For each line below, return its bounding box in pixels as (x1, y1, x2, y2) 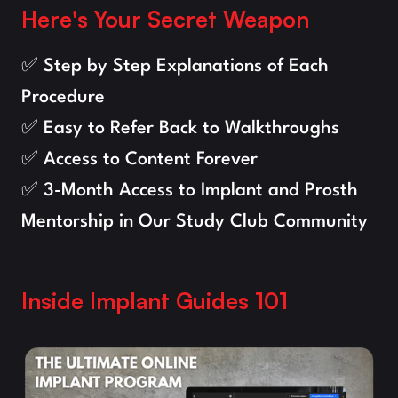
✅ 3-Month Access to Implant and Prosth (21, 182, 358, 200)
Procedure (21, 89, 105, 107)
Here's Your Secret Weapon (21, 5, 309, 33)
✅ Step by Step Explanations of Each (21, 58, 329, 76)
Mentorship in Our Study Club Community (21, 213, 368, 231)
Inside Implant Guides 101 (21, 287, 288, 314)
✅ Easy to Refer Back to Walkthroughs (21, 120, 339, 138)
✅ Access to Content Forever (21, 151, 258, 169)
